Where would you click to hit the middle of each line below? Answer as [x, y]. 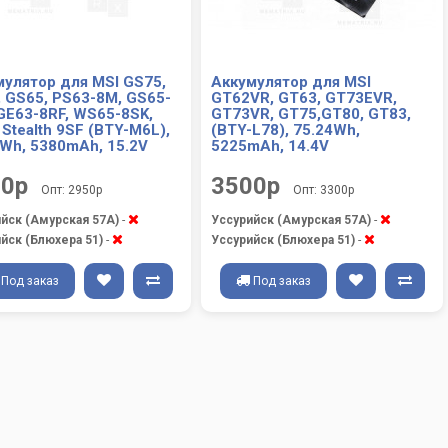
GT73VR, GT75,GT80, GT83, [311, 114]
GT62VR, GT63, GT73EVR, [304, 98]
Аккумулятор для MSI [291, 82]
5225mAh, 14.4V [270, 146]
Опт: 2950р [71, 190]
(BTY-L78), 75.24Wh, [285, 130]
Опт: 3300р [323, 190]
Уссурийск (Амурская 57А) [291, 220]
